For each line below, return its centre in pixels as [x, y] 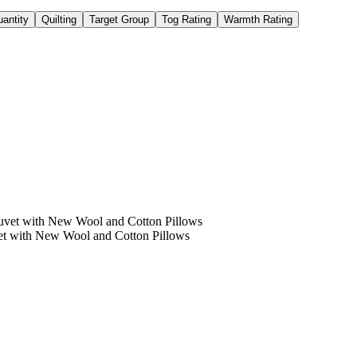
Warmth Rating [258, 19]
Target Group [119, 19]
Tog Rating [186, 19]
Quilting [59, 19]
